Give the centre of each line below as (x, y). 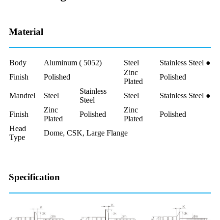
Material (26, 31)
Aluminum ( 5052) (73, 62)
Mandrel (22, 95)
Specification (34, 177)
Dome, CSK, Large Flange (86, 133)
